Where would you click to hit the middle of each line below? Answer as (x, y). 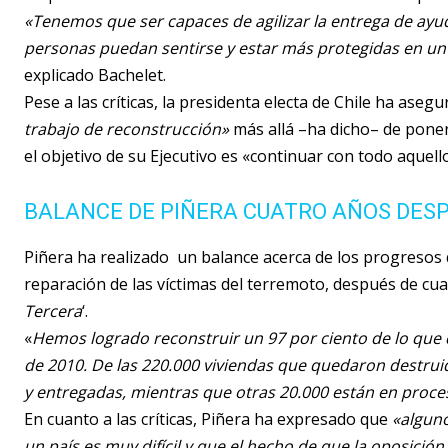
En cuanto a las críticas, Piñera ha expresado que (208, 419)
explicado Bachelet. (95, 75)
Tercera (53, 311)
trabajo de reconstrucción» (126, 129)
